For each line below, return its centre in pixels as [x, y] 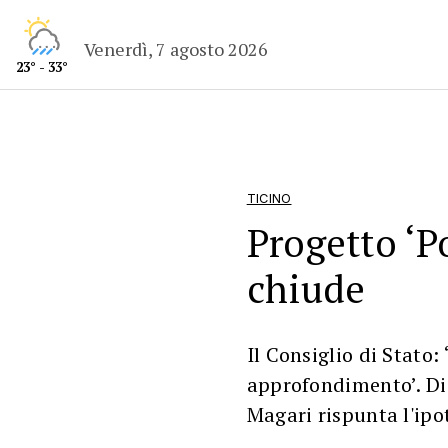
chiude [306, 288]
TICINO [269, 198]
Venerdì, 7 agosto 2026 [176, 48]
